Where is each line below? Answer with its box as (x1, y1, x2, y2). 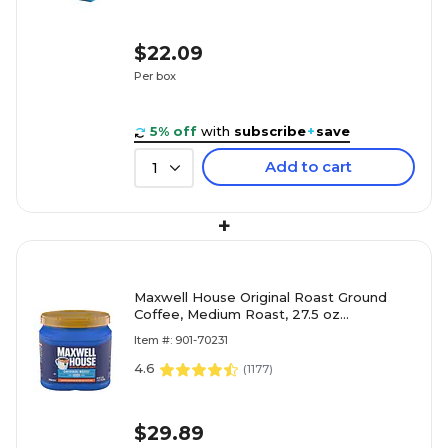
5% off (150, 123, 197, 140)
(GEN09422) (134, 323, 217, 340)
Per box (134, 68, 176, 83)
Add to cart (265, 157, 352, 177)
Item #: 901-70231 (134, 333, 228, 348)
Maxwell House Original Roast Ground (134, 289, 387, 306)
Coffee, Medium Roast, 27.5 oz (134, 306, 340, 323)
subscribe (234, 123, 306, 140)
